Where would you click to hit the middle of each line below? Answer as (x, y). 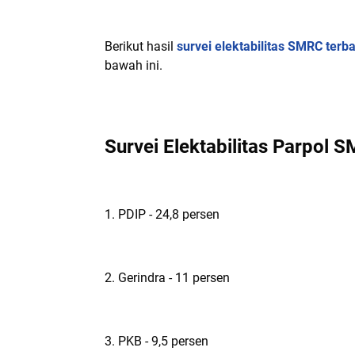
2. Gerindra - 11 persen (167, 278)
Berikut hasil (141, 46)
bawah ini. (134, 65)
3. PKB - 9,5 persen (157, 341)
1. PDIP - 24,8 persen (162, 214)
